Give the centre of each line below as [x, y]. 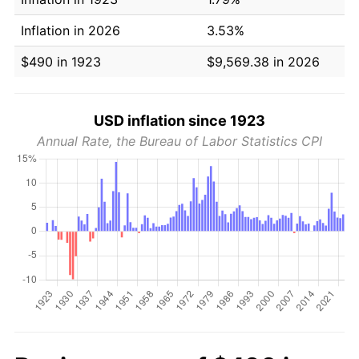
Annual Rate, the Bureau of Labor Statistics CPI [179, 141]
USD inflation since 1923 [179, 120]
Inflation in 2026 [71, 30]
